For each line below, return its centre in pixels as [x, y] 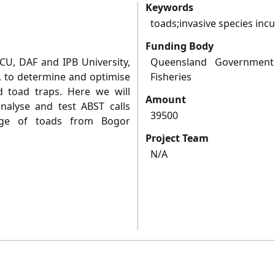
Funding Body [180, 46]
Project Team [177, 138]
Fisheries [171, 77]
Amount [166, 100]
